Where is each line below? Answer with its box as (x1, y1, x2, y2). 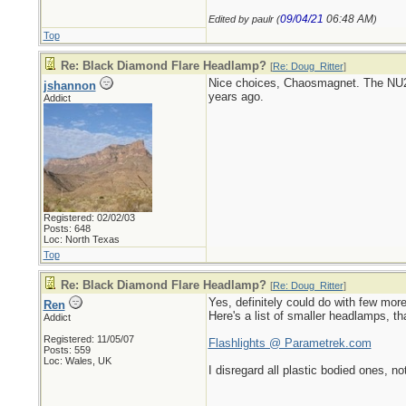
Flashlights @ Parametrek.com (208, 336, 372, 350)
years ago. (208, 90, 264, 103)
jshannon (43, 79, 96, 92)
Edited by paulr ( (208, 14, 280, 24)
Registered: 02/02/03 (43, 212, 135, 223)
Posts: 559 (43, 344, 91, 355)
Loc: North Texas (43, 234, 120, 245)
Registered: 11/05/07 (43, 333, 134, 344)
